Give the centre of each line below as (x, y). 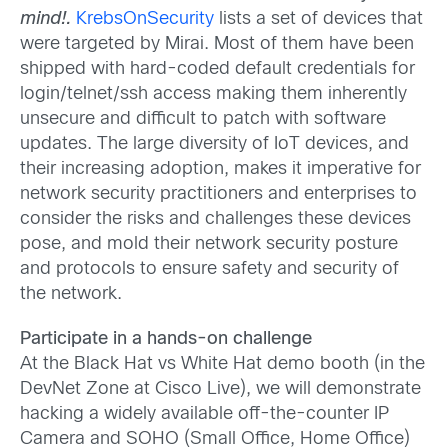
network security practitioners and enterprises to (218, 194)
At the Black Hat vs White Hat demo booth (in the (222, 364)
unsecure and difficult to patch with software (203, 119)
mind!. (48, 19)
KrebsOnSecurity (145, 19)
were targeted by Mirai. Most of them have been (217, 44)
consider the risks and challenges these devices (215, 219)
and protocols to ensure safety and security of (209, 269)
